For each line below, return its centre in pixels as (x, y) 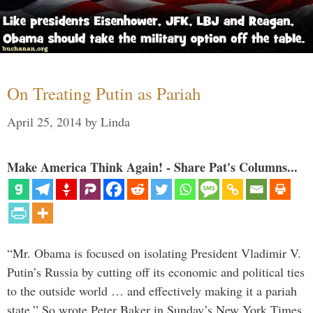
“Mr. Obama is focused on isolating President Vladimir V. (154, 253)
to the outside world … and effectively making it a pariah (152, 290)
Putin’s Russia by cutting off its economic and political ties (156, 271)
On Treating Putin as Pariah (104, 93)
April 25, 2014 (44, 121)
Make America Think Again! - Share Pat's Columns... (152, 167)
